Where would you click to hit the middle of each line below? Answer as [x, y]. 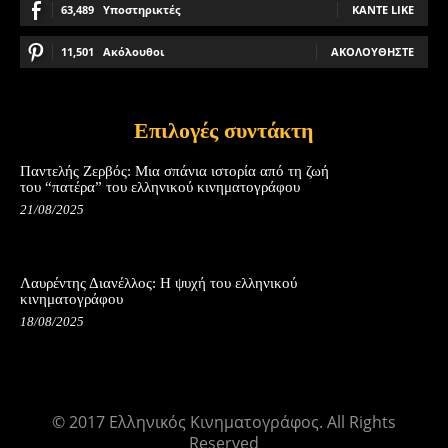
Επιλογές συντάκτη [224, 131]
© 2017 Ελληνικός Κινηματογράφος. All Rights [224, 422]
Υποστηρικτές [141, 10]
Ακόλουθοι [133, 52]
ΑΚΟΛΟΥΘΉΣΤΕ [372, 52]
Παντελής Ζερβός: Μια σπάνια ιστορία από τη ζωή [174, 171]
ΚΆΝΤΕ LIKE [383, 10]
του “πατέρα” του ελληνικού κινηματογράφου [160, 187]
